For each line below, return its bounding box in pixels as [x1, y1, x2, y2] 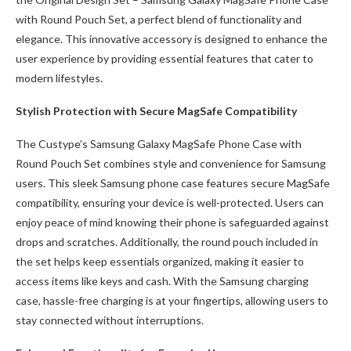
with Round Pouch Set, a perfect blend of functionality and [16, 13, 302, 26]
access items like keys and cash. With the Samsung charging [16, 274, 309, 288]
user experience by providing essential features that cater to [16, 52, 313, 65]
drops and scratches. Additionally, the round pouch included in [16, 235, 318, 248]
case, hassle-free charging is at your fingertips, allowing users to [16, 294, 328, 307]
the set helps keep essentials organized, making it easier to [16, 255, 304, 268]
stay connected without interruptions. [16, 313, 204, 327]
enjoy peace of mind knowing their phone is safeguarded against [16, 215, 329, 229]
